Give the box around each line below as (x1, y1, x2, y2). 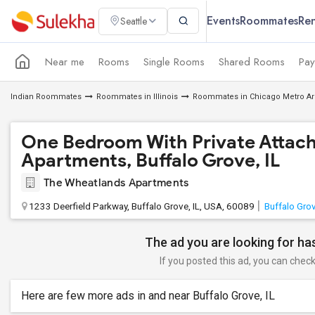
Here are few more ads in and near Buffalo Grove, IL (21, 289, 275, 302)
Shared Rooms (219, 53, 285, 70)
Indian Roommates (11, 92, 82, 101)
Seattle (120, 14, 147, 28)
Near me (45, 53, 84, 70)
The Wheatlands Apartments (44, 176, 189, 189)
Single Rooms (143, 53, 205, 70)
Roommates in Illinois (96, 92, 178, 101)
